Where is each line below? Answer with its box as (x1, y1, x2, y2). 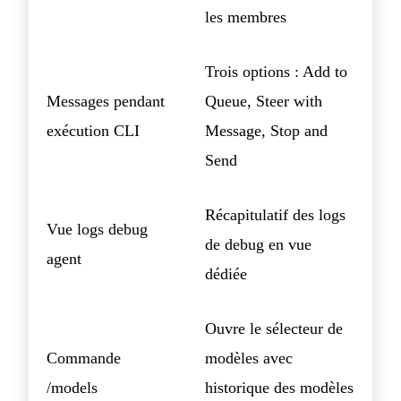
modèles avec (205, 348, 293, 367)
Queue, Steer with (205, 91, 322, 110)
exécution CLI (47, 121, 140, 140)
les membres (205, 7, 286, 26)
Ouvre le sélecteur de (205, 319, 343, 337)
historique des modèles (205, 378, 354, 397)
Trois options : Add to (205, 62, 347, 81)
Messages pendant (47, 91, 165, 110)
